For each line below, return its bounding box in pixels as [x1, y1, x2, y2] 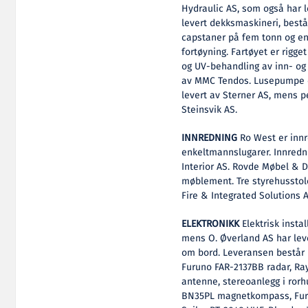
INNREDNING [181, 130, 238, 146]
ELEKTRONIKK [181, 216, 240, 232]
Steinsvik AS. [181, 102, 238, 118]
